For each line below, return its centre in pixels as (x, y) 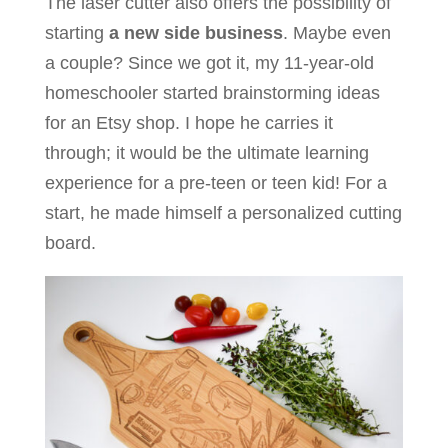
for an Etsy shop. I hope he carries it (188, 122)
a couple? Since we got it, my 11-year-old (209, 62)
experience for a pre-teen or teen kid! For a (215, 182)
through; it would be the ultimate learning (206, 152)
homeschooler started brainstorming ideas (212, 92)
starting (76, 32)
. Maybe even (336, 32)
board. (70, 242)
